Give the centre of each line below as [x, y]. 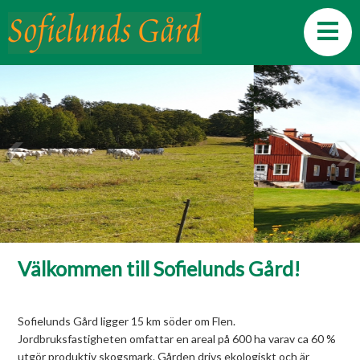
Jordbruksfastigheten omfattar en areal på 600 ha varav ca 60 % [177, 339]
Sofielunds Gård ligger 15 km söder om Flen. [127, 321]
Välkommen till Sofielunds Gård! [160, 268]
